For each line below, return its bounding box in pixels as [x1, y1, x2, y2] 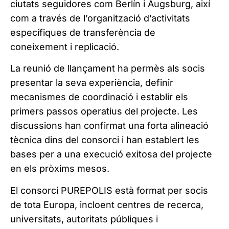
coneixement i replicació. [10, 41, 119, 52]
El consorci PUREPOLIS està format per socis [10, 185, 208, 196]
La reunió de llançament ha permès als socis [10, 63, 205, 74]
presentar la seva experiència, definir [10, 77, 173, 88]
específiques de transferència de [10, 27, 155, 38]
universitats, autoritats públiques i [10, 213, 158, 224]
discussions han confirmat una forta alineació [10, 120, 209, 131]
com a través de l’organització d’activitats [10, 13, 190, 24]
